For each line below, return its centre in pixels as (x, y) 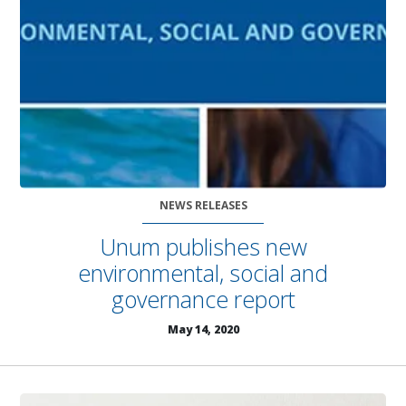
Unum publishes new (203, 246)
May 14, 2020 (203, 329)
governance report (203, 299)
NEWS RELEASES (203, 205)
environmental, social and (203, 272)
